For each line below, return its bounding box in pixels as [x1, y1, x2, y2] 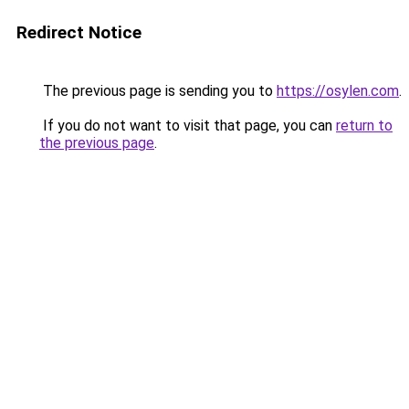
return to [336, 117, 393, 134]
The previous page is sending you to [39, 82, 277, 100]
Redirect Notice [16, 22, 142, 43]
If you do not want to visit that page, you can [39, 117, 336, 134]
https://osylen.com [277, 82, 399, 100]
